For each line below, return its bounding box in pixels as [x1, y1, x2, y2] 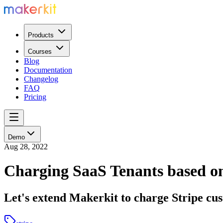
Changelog [24, 75, 58, 84]
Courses [28, 48, 52, 56]
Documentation [24, 66, 72, 75]
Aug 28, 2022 [4, 142, 48, 151]
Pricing [24, 93, 46, 102]
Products [28, 31, 54, 39]
